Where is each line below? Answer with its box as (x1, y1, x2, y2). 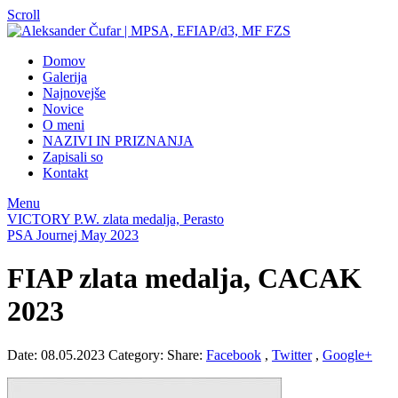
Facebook (206, 346, 261, 362)
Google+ (322, 346, 372, 362)
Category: (108, 346, 167, 362)
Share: (167, 346, 206, 362)
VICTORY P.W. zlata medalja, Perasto (7, 211, 224, 227)
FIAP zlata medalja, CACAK (7, 262, 362, 295)
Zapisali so (43, 149, 103, 164)
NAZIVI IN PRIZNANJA (43, 133, 194, 148)
